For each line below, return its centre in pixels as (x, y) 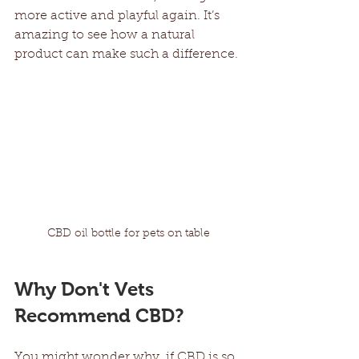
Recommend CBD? (99, 315)
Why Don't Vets (87, 288)
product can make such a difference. (126, 54)
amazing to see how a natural (106, 35)
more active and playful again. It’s (119, 16)
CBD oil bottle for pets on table (128, 234)
